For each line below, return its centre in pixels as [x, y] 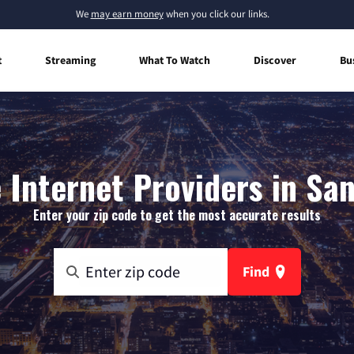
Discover [275, 60]
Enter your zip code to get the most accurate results [177, 215]
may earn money [127, 14]
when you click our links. [216, 14]
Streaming [70, 60]
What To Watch [175, 60]
